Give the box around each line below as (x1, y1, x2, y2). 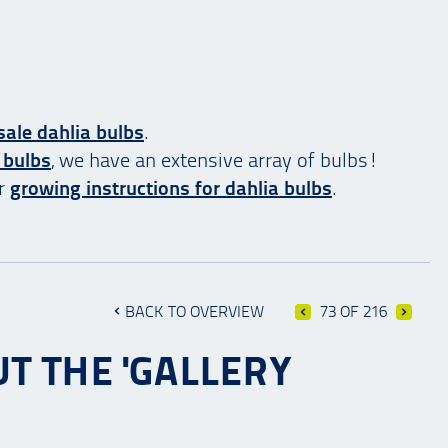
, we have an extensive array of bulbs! (51, 148, 379, 173)
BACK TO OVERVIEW (125, 302, 264, 322)
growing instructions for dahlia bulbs (10, 176, 332, 201)
